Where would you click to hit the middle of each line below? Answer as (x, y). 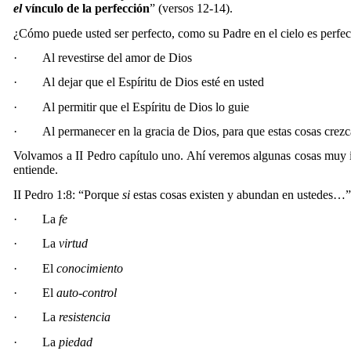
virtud (74, 244)
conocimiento (90, 268)
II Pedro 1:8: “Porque (68, 194)
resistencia (85, 317)
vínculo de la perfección (88, 9)
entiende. (36, 170)
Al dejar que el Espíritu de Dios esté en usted (154, 82)
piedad (76, 342)
